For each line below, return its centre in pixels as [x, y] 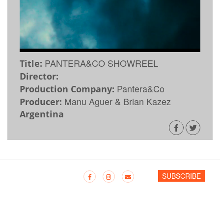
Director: [39, 76]
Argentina [42, 114]
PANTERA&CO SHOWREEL [101, 63]
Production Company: [68, 89]
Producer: [42, 102]
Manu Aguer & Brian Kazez [118, 101]
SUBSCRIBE [181, 176]
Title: [32, 64]
